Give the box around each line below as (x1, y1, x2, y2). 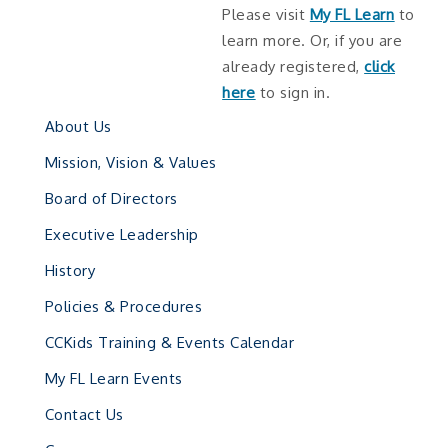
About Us (44, 116, 112, 136)
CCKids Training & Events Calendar (44, 332, 295, 352)
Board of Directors (44, 188, 178, 208)
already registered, (222, 57, 365, 76)
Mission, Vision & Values (44, 152, 217, 172)
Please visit (222, 5, 310, 24)
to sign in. (255, 83, 331, 102)
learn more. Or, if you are (222, 31, 403, 50)
